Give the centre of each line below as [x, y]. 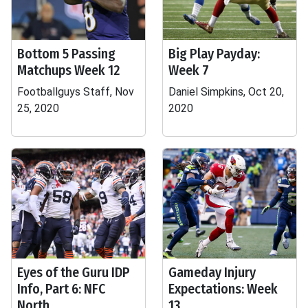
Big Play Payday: [214, 54]
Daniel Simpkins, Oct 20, [226, 92]
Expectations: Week [223, 289]
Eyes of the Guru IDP [74, 272]
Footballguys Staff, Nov [76, 92]
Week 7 [189, 70]
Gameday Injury [212, 272]
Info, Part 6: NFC [61, 289]
